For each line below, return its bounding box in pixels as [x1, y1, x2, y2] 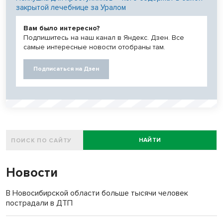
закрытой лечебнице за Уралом [16, 2, 126, 12]
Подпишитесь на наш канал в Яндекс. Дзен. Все [23, 33, 184, 42]
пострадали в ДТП [6, 198, 73, 208]
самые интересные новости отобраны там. [23, 42, 165, 51]
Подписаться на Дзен [33, 65, 99, 73]
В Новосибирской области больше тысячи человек [6, 188, 188, 198]
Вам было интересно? [23, 23, 100, 32]
